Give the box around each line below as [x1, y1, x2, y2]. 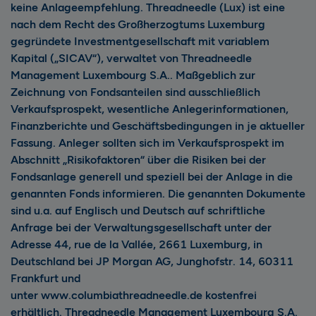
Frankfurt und [11, 271, 80, 285]
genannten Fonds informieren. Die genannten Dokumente [11, 186, 305, 200]
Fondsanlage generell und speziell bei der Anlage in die [11, 169, 293, 183]
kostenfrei [202, 288, 257, 302]
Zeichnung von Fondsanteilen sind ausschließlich [11, 85, 260, 99]
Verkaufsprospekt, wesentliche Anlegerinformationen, [11, 102, 288, 116]
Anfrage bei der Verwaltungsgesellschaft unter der [11, 220, 272, 234]
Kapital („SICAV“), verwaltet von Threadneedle [11, 51, 252, 65]
